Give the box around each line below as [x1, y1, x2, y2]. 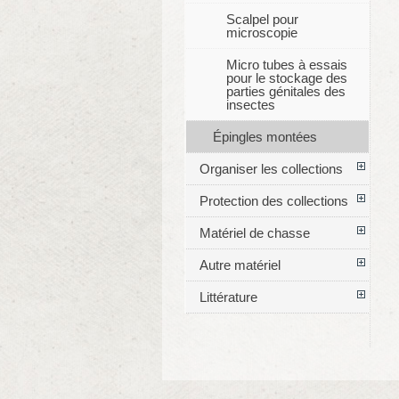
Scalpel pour [225, 12, 298, 28]
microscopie [225, 25, 297, 41]
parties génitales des [225, 84, 346, 100]
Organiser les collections [199, 161, 343, 177]
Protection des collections [199, 193, 348, 209]
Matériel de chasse [199, 225, 310, 241]
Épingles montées [212, 129, 317, 145]
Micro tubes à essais [225, 57, 347, 73]
